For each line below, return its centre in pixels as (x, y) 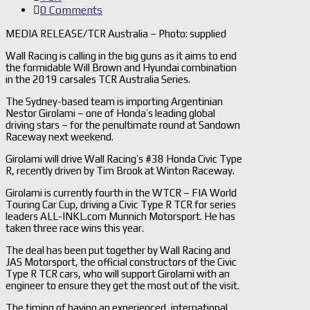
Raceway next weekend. (60, 136)
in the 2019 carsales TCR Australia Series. (98, 79)
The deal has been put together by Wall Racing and (118, 250)
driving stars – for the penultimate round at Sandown (123, 125)
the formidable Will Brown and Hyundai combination (121, 67)
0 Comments (71, 10)
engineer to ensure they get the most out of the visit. (122, 285)
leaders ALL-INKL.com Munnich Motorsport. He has (120, 216)
